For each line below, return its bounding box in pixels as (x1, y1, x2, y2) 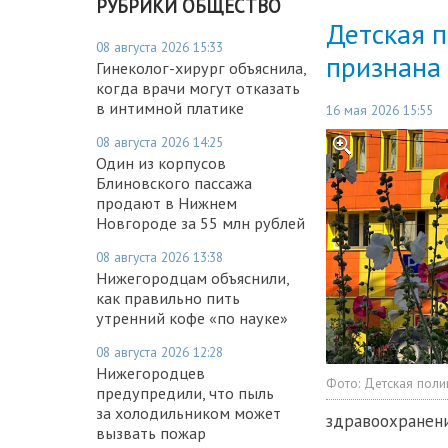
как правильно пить (96, 287, 240, 308)
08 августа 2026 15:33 (96, 37, 223, 56)
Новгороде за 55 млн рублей (96, 212, 305, 233)
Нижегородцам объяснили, (96, 267, 289, 288)
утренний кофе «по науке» (96, 307, 288, 328)
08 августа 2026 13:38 (96, 247, 223, 266)
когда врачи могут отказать (96, 77, 300, 98)
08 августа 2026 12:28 (96, 342, 223, 361)
